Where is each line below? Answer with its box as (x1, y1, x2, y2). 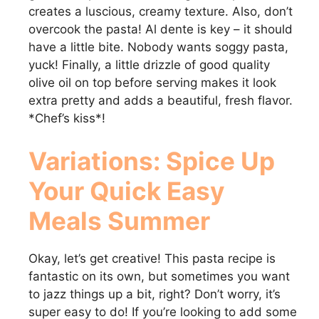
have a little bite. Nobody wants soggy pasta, (28, 40, 288, 55)
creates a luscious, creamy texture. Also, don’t (28, 4, 293, 19)
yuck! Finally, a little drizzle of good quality (28, 58, 270, 73)
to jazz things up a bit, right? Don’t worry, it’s (28, 286, 281, 301)
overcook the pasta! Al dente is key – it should (28, 22, 293, 37)
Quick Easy (90, 175, 225, 206)
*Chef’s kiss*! (28, 111, 105, 126)
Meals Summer (28, 205, 210, 236)
